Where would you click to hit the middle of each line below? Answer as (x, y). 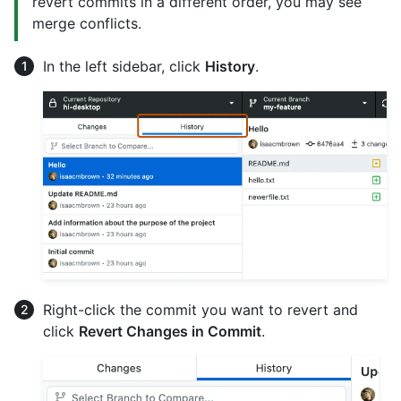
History (230, 66)
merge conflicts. (87, 23)
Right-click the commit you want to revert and (200, 310)
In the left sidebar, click (124, 66)
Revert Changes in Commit (170, 332)
